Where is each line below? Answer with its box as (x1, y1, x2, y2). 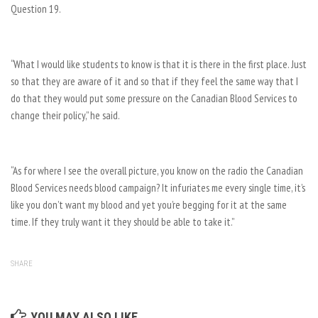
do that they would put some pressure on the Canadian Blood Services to (11, 92, 297, 105)
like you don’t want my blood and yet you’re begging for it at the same (11, 198, 287, 212)
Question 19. (11, 2, 61, 16)
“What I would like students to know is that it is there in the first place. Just (11, 57, 307, 71)
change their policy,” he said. (11, 109, 120, 122)
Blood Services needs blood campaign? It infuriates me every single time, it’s (11, 181, 305, 194)
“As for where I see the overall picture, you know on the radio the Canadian (11, 164, 303, 177)
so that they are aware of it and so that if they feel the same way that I (11, 75, 298, 88)
